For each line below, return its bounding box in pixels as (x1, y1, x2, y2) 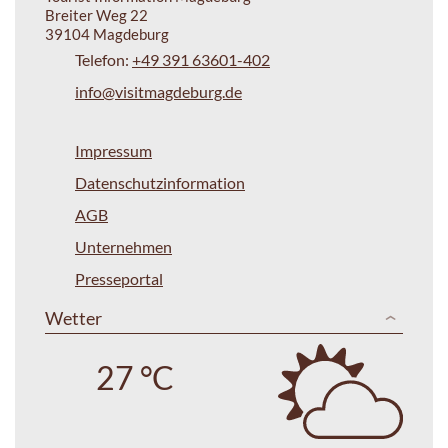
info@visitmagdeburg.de (75, 81, 242, 101)
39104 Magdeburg (45, 24, 169, 43)
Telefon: (75, 49, 132, 69)
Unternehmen (75, 236, 172, 256)
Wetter (45, 306, 102, 329)
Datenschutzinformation (75, 172, 245, 192)
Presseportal (75, 268, 163, 288)
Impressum (75, 140, 152, 160)
